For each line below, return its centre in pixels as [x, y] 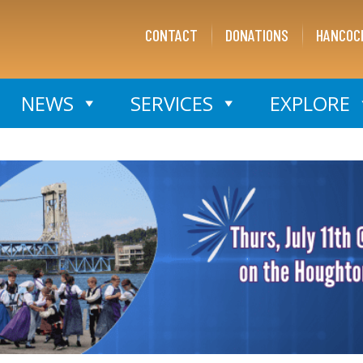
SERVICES [171, 103]
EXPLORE [310, 103]
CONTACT [172, 35]
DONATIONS [257, 35]
